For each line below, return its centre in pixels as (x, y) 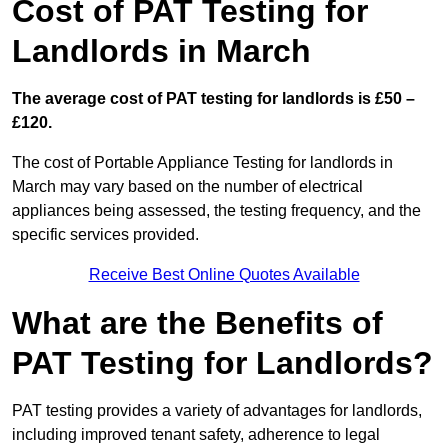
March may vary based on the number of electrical (187, 187)
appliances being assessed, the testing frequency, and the (216, 211)
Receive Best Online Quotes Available (224, 275)
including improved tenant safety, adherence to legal (196, 435)
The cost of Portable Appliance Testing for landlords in (202, 163)
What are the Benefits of (197, 323)
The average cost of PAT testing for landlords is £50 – (213, 99)
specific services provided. (105, 235)
